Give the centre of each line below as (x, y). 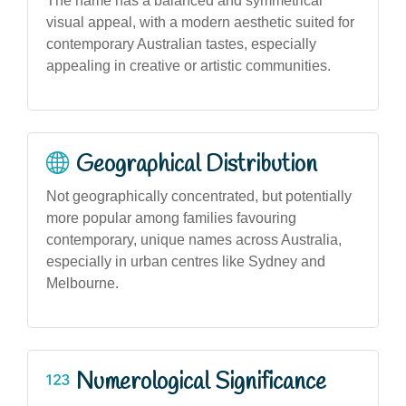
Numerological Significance (201, 382)
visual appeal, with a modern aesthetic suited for (200, 22)
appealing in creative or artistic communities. (188, 66)
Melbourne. (82, 283)
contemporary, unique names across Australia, (194, 240)
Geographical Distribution (197, 165)
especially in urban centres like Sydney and (186, 261)
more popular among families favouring (171, 218)
